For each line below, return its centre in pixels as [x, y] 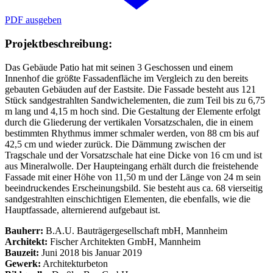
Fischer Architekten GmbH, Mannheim [125, 241]
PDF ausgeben [33, 20]
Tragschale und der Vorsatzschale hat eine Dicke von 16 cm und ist [133, 155]
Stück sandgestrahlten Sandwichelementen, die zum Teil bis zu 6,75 [135, 100]
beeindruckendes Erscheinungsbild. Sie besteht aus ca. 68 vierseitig [134, 188]
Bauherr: [24, 230]
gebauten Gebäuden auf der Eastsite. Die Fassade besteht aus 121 [130, 89]
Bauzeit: [22, 252]
